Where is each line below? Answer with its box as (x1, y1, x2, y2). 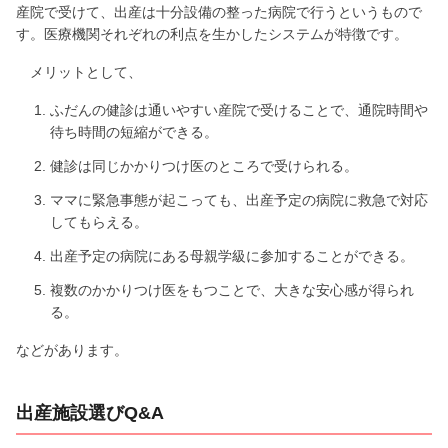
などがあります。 (16, 342, 128, 359)
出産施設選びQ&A (16, 403, 164, 424)
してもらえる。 (50, 214, 148, 231)
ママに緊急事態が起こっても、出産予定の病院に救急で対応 (50, 192, 428, 209)
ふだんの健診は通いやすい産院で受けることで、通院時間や (50, 102, 428, 119)
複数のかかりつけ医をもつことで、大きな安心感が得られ (50, 282, 414, 299)
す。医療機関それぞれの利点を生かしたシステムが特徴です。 (16, 26, 408, 43)
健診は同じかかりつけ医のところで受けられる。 (50, 158, 358, 175)
